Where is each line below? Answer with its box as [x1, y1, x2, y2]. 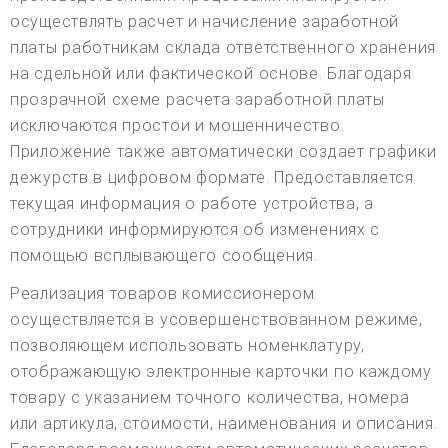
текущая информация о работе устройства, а [10, 193, 374, 213]
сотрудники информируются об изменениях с [10, 219, 381, 239]
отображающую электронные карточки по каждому [10, 361, 432, 381]
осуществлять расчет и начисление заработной [10, 11, 400, 31]
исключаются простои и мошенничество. [10, 115, 345, 135]
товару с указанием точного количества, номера [10, 387, 410, 407]
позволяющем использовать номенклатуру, [10, 335, 365, 355]
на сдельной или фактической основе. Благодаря [10, 63, 412, 83]
